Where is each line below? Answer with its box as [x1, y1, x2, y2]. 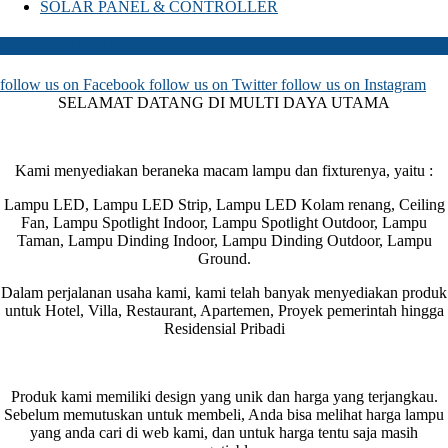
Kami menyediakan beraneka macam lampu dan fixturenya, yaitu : [15, 162, 433, 180]
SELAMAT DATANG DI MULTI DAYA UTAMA [58, 94, 390, 112]
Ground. [197, 250, 251, 268]
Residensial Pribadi [163, 320, 285, 338]
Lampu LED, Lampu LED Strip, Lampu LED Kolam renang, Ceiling [3, 196, 445, 214]
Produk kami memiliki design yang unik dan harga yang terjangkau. [10, 388, 438, 406]
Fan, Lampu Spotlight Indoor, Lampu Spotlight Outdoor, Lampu [21, 214, 427, 232]
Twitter [232, 76, 277, 94]
